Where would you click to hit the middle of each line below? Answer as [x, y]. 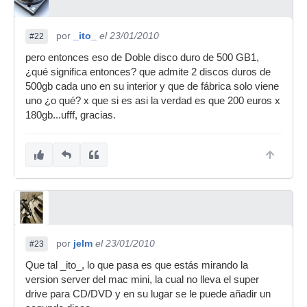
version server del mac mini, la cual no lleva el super [142, 280]
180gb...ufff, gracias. [71, 115]
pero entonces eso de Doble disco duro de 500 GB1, [142, 58]
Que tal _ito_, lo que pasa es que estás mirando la [137, 265]
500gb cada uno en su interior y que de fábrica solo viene [152, 86]
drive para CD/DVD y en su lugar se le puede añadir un [148, 294]
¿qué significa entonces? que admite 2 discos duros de [148, 72]
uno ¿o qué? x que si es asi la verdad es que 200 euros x [153, 101]
